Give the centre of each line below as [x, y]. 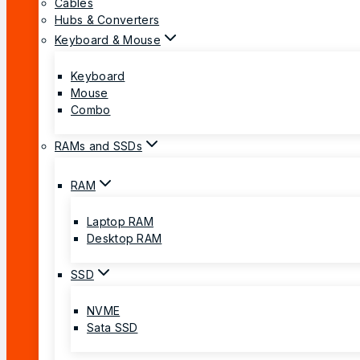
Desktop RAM [125, 238]
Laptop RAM [120, 221]
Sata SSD [112, 327]
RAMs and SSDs [98, 145]
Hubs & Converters [107, 19]
